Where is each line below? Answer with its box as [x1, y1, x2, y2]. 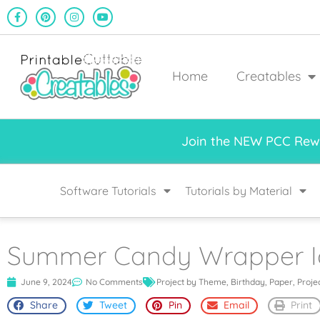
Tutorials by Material [184, 183, 292, 198]
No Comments [86, 276, 143, 287]
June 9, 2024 [21, 276, 72, 287]
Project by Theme [156, 276, 226, 287]
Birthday [231, 276, 265, 287]
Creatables [236, 68, 301, 85]
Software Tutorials [59, 183, 156, 198]
